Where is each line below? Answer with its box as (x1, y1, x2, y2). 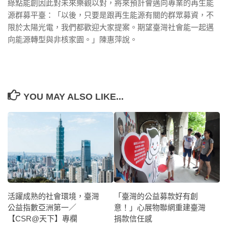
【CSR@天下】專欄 (8, 214, 77, 223)
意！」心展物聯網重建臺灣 (114, 203, 206, 212)
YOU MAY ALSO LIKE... (23, 92, 124, 102)
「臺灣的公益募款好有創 (114, 191, 198, 201)
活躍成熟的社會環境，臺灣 (8, 191, 99, 201)
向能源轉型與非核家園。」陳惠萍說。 (8, 35, 137, 44)
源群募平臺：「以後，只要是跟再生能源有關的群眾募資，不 (8, 11, 214, 20)
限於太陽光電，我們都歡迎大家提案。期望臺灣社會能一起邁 (8, 23, 214, 32)
